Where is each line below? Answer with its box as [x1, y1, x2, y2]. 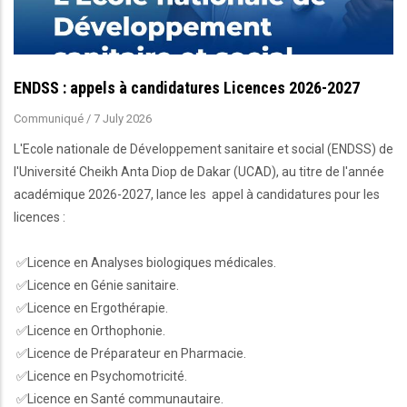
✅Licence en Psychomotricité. [14, 368, 187, 383]
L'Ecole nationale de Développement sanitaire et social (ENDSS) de [14, 141, 393, 156]
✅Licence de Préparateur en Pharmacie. [14, 345, 246, 361]
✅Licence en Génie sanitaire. [14, 277, 179, 293]
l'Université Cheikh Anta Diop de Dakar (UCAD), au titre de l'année [14, 164, 384, 179]
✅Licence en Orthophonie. [14, 323, 165, 338]
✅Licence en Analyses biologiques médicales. [14, 254, 276, 270]
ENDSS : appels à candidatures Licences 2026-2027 [14, 77, 360, 97]
